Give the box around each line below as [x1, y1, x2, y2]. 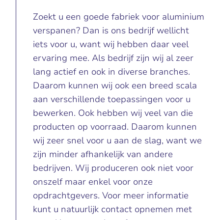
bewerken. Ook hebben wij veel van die [32, 107, 193, 119]
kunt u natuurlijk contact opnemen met [32, 203, 192, 215]
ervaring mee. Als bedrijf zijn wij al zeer [32, 52, 193, 64]
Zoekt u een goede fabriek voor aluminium [32, 11, 204, 23]
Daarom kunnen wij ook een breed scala [32, 80, 197, 91]
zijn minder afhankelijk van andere [32, 148, 173, 160]
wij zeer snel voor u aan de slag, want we [32, 135, 202, 146]
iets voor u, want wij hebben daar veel [32, 38, 189, 50]
